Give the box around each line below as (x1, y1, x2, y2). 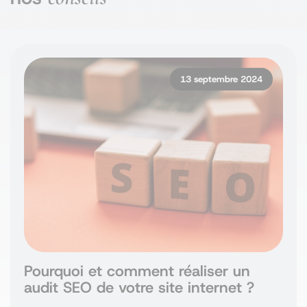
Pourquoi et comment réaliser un (24, 260, 250, 281)
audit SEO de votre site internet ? (24, 277, 254, 297)
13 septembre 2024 (180, 73, 262, 85)
